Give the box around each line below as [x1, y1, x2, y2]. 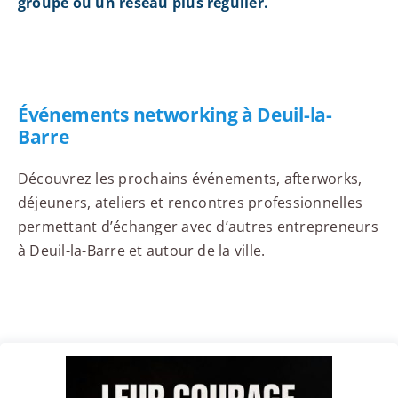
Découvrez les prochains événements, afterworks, [17, 169, 362, 189]
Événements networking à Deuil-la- [17, 102, 332, 128]
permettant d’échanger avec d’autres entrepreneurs [17, 217, 378, 237]
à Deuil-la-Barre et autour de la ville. [17, 241, 266, 261]
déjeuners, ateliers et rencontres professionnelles [17, 193, 362, 213]
